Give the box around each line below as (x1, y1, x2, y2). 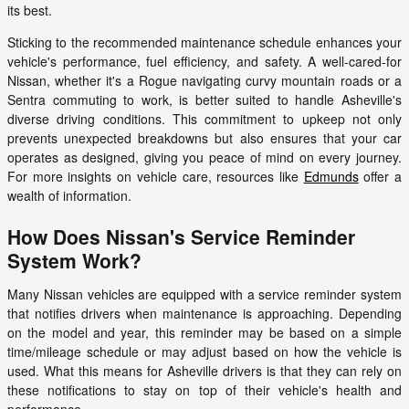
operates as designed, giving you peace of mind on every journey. (7, 148, 402, 167)
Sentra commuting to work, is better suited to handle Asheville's (7, 90, 402, 110)
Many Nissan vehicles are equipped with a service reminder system (7, 285, 402, 304)
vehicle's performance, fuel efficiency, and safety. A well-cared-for (7, 52, 402, 71)
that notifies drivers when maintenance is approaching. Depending (7, 304, 402, 323)
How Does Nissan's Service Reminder (7, 223, 355, 251)
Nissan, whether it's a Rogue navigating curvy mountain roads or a (7, 71, 402, 90)
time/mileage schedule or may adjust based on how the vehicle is (7, 342, 402, 362)
